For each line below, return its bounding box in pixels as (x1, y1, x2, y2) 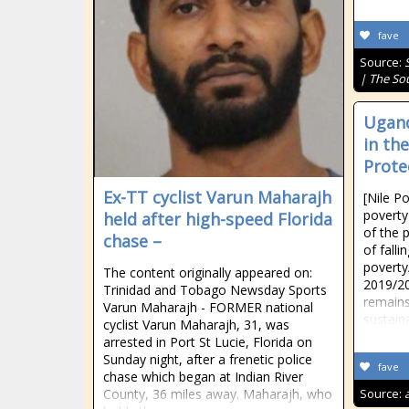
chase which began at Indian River (103, 368, 303, 385)
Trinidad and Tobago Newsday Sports (103, 281, 327, 299)
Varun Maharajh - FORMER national (103, 299, 313, 316)
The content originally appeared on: (103, 264, 312, 281)
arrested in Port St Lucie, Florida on (103, 333, 312, 351)
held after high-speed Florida (103, 208, 332, 230)
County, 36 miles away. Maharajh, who (103, 385, 332, 403)
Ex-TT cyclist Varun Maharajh (103, 186, 331, 208)
